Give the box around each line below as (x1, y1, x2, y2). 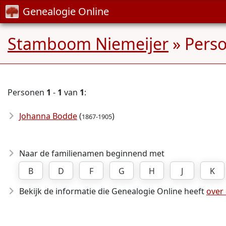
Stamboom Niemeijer (8, 33, 168, 54)
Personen (8, 87, 46, 98)
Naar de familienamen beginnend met (19, 148, 164, 159)
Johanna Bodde (19, 110, 77, 122)
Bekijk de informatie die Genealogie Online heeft (19, 186, 206, 197)
